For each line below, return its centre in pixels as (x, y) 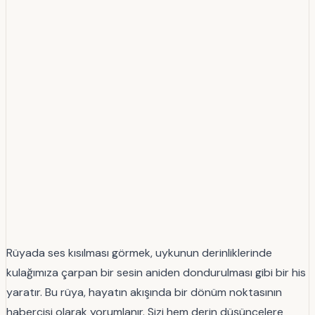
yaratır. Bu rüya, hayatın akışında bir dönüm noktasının (144, 292)
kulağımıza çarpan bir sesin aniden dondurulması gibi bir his (156, 272)
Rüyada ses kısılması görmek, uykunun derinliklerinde (139, 252)
